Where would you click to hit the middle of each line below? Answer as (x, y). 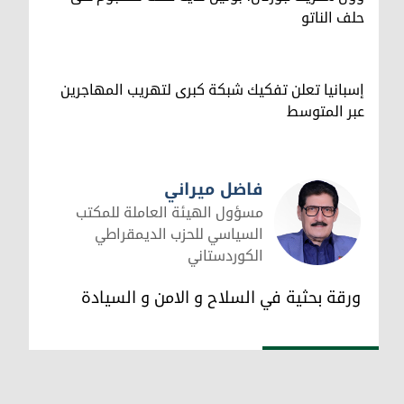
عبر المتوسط (326, 111)
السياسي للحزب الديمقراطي (179, 234)
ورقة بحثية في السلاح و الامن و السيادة (221, 297)
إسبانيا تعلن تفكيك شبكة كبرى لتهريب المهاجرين (212, 90)
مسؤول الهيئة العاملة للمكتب (170, 212)
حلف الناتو (333, 18)
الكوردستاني (225, 256)
